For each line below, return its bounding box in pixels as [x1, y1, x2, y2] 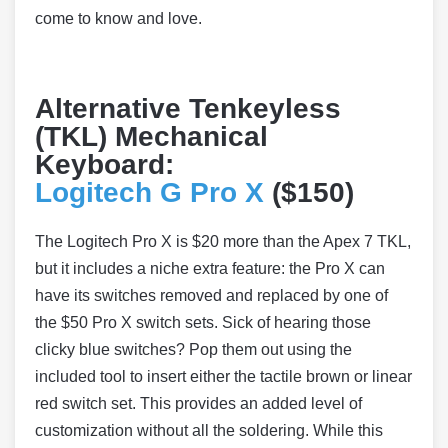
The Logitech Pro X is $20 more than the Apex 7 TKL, [35, 233, 411, 251]
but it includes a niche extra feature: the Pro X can [35, 260, 385, 278]
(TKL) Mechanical [35, 121, 268, 153]
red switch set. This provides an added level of [35, 395, 362, 413]
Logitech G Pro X [35, 177, 264, 209]
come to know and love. [35, 10, 202, 28]
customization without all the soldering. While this [35, 422, 383, 440]
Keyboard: [35, 149, 174, 181]
